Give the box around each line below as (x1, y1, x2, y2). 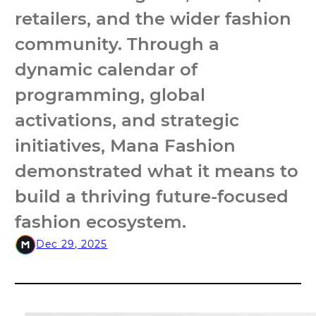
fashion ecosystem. (15, 210, 187, 232)
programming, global (15, 83, 206, 105)
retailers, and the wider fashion (15, 7, 292, 29)
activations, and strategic (15, 109, 240, 130)
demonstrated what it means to (15, 159, 299, 181)
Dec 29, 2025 (36, 238, 108, 251)
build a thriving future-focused (15, 185, 289, 207)
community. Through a (15, 32, 220, 54)
